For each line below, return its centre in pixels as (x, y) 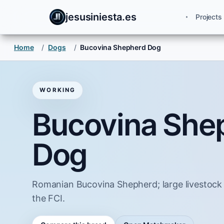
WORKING (57, 90)
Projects (209, 17)
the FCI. (48, 198)
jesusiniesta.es (101, 17)
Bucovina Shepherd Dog (121, 47)
